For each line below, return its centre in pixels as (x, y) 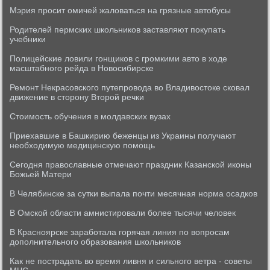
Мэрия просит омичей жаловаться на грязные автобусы (121, 10)
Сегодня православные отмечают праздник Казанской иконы (131, 165)
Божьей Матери (41, 174)
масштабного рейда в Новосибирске (82, 68)
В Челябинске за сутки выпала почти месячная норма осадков (134, 193)
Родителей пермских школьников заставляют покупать (118, 30)
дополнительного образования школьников (96, 242)
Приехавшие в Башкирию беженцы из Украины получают (123, 136)
